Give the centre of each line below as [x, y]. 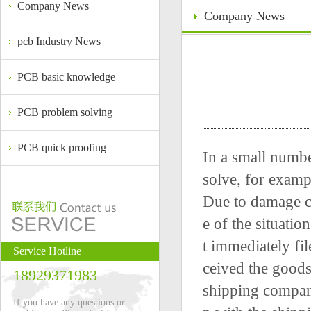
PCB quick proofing [62, 148]
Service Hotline [47, 251]
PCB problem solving [65, 112]
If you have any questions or [69, 302]
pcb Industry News [59, 41]
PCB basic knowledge [66, 77]
